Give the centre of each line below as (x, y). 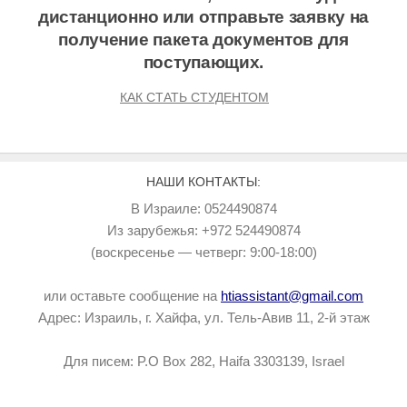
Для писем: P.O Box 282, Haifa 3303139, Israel (203, 362)
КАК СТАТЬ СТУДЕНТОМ (194, 98)
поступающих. (203, 63)
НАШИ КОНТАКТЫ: (203, 182)
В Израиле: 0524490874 (203, 209)
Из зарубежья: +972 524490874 (203, 231)
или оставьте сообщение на (132, 296)
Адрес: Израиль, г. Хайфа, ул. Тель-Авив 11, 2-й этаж (203, 318)
